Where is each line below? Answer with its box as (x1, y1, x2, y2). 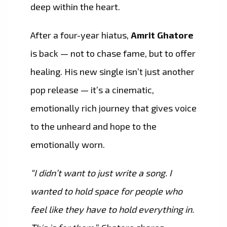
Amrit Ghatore (129, 29, 194, 41)
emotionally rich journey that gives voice (30, 102, 197, 114)
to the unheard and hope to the (30, 121, 157, 132)
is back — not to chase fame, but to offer (30, 48, 196, 59)
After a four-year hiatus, (30, 29, 129, 41)
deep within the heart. (30, 1, 120, 13)
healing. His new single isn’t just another (30, 66, 195, 78)
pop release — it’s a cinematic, (30, 84, 154, 96)
